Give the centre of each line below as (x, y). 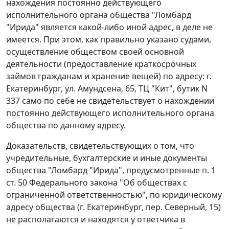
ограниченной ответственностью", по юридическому (114, 195)
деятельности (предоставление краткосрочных (101, 64)
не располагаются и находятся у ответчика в (96, 220)
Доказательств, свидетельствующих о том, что (100, 146)
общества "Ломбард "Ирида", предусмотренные (104, 170)
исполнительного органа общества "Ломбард (99, 15)
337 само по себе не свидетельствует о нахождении (110, 101)
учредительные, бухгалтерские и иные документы (107, 158)
